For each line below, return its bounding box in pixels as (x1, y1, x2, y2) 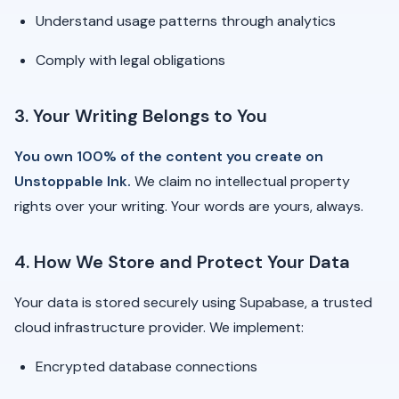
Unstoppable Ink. (14, 172, 131, 191)
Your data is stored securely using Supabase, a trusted (14, 293, 372, 312)
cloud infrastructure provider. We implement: (14, 318, 304, 337)
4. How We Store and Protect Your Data (14, 250, 350, 273)
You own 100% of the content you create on (14, 147, 323, 166)
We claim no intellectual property (131, 172, 350, 191)
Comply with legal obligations (36, 51, 225, 69)
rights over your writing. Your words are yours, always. (14, 197, 363, 216)
